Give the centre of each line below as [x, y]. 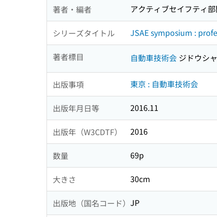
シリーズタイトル [84, 33]
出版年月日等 [76, 108]
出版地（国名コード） [92, 203]
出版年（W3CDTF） [87, 132]
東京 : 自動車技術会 [164, 84]
